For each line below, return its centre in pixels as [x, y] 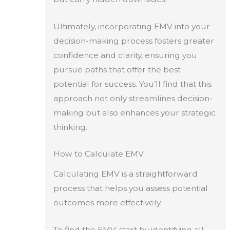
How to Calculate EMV [98, 154]
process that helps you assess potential [130, 188]
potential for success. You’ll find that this [132, 84]
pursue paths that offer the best [117, 69]
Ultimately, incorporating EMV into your [131, 26]
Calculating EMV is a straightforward [125, 174]
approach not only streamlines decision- [133, 98]
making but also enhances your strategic [134, 112]
